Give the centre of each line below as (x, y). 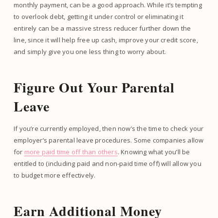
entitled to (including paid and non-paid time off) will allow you (108, 163)
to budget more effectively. (55, 175)
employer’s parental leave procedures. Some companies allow (109, 140)
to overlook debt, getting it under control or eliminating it (99, 16)
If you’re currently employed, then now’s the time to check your (109, 128)
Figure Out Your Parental (94, 87)
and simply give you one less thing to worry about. (91, 51)
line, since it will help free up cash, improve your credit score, (106, 40)
